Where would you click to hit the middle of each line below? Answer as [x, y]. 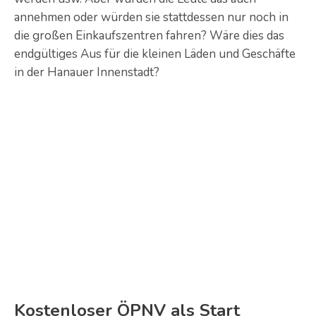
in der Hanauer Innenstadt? [87, 72]
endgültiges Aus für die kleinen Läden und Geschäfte [155, 54]
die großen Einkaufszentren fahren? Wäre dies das [149, 36]
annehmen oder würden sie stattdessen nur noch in [151, 17]
